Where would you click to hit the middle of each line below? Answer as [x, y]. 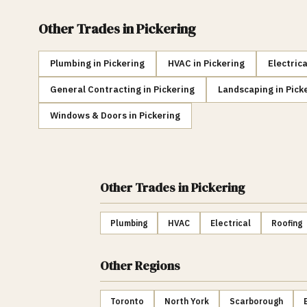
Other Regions [140, 266]
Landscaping [246, 89]
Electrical [231, 223]
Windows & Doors [88, 115]
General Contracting [96, 89]
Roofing [287, 223]
